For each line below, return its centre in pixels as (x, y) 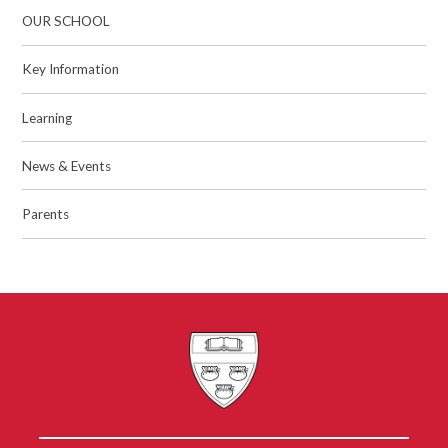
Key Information (71, 69)
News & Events (67, 165)
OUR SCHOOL (66, 21)
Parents (46, 214)
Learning (47, 117)
